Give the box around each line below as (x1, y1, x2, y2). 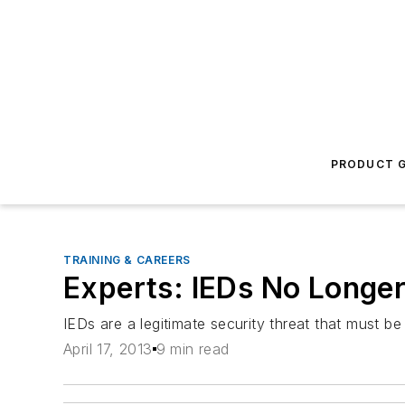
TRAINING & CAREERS (63, 253, 191, 267)
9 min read (155, 340, 230, 359)
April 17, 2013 (63, 340, 153, 359)
